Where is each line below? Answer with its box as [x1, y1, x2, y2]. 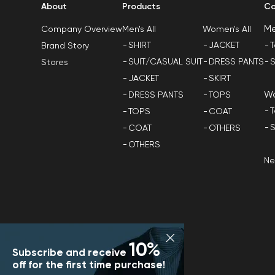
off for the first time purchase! [12, 260, 165, 271]
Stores [41, 58, 69, 67]
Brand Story [41, 42, 90, 50]
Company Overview [41, 25, 123, 34]
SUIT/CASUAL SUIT [128, 57, 203, 66]
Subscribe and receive [12, 248, 129, 258]
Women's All [203, 25, 252, 34]
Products [122, 2, 161, 11]
